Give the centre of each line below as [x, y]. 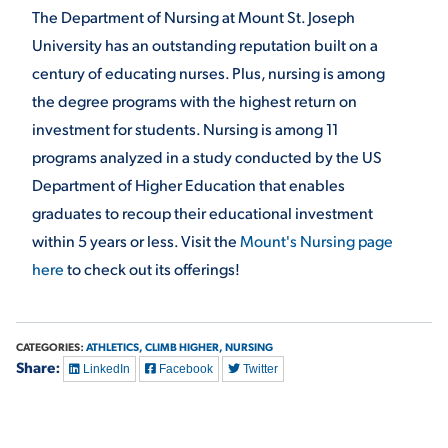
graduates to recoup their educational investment [202, 212]
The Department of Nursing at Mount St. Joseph [193, 16]
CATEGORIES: [51, 346]
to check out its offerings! [152, 268]
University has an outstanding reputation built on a [205, 44]
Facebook [184, 368]
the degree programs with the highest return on [194, 100]
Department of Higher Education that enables [188, 184]
